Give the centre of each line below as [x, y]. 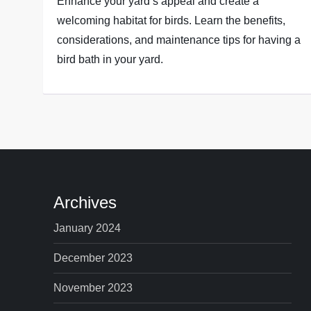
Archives [85, 202]
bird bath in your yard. [110, 59]
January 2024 [87, 228]
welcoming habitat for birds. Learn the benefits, [171, 20]
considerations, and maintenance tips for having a [179, 40]
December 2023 [93, 258]
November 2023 [93, 288]
